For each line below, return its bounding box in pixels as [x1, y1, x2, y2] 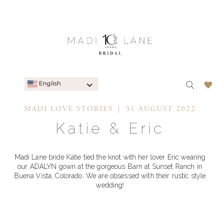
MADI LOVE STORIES [24, 104, 113, 113]
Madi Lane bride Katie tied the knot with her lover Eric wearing [14, 153, 206, 161]
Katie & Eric [55, 120, 165, 137]
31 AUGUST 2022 [126, 104, 196, 113]
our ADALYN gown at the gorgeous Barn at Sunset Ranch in [18, 163, 202, 170]
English [37, 80, 61, 87]
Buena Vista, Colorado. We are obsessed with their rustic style [14, 172, 206, 180]
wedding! [96, 181, 124, 189]
